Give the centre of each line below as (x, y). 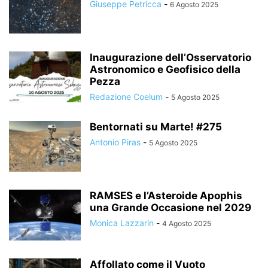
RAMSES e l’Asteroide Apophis (166, 196)
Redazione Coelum (126, 97)
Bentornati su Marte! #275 (156, 127)
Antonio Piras (115, 142)
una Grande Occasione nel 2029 (170, 208)
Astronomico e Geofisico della (165, 69)
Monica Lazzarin (122, 223)
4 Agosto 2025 (187, 223)
